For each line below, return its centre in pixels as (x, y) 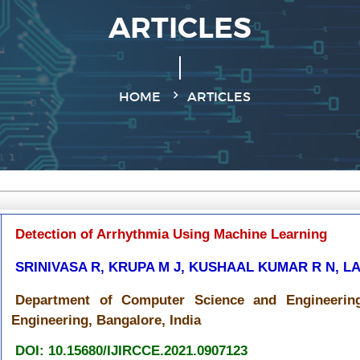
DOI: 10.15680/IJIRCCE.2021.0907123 (131, 351)
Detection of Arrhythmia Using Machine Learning (175, 234)
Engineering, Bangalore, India (106, 320)
